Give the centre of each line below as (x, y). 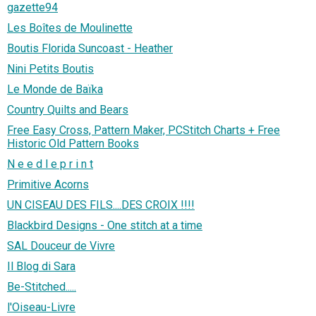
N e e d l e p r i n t (50, 164)
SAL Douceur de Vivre (61, 245)
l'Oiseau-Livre (41, 307)
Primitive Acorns (48, 184)
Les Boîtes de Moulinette (70, 28)
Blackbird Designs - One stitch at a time (105, 225)
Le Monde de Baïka (55, 89)
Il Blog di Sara (41, 266)
